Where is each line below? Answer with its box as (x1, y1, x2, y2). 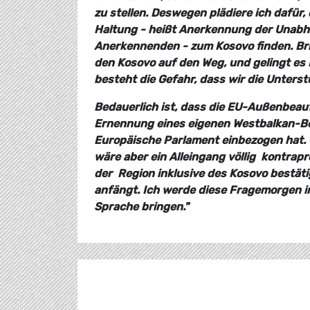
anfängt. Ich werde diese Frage (94, 183, 260, 197)
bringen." (141, 199, 189, 213)
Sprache (94, 199, 141, 213)
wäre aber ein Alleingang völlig (94, 149, 258, 163)
